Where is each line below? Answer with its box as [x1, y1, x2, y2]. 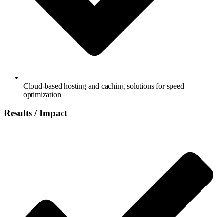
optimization [23, 90, 61, 99]
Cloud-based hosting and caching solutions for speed [23, 81, 184, 90]
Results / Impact [4, 108, 67, 119]
